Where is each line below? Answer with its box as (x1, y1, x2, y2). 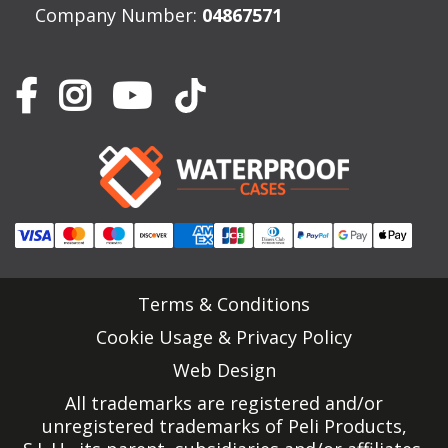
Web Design (172, 358, 276, 383)
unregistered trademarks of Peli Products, (41, 414, 407, 439)
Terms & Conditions (138, 292, 310, 317)
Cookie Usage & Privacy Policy (96, 325, 352, 350)
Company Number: (35, 3, 202, 28)
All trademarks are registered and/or (65, 391, 383, 416)
